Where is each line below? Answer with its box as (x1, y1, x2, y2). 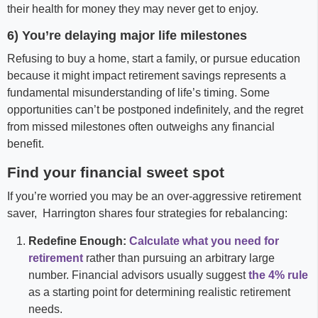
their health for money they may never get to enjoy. (7, 3, 258, 15)
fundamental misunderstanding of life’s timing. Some (7, 87, 270, 99)
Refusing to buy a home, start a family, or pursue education (7, 53, 300, 65)
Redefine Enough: (28, 235, 126, 247)
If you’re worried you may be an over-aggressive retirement (7, 190, 301, 202)
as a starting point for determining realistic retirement (28, 286, 290, 298)
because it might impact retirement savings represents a (7, 70, 286, 82)
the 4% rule (248, 269, 308, 281)
